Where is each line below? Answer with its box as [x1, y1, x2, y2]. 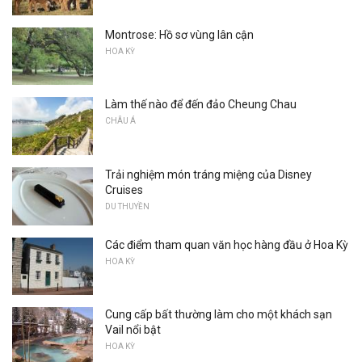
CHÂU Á [105, 116, 136, 126]
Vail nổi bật [105, 323, 161, 337]
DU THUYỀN [105, 202, 149, 211]
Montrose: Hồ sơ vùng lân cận [105, 27, 254, 41]
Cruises [105, 183, 143, 196]
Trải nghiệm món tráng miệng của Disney [105, 168, 312, 181]
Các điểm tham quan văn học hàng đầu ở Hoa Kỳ [105, 238, 348, 251]
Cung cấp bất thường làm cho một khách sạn [105, 308, 332, 322]
